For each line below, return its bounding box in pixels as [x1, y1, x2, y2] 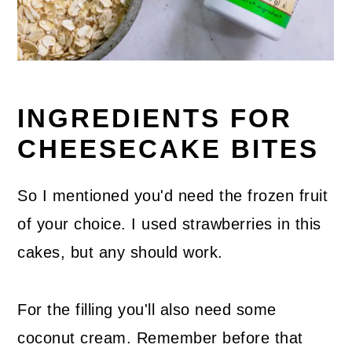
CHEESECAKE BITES [17, 135, 320, 164]
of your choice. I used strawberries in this [17, 215, 321, 233]
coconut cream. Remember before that [17, 329, 303, 347]
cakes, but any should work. [17, 244, 223, 262]
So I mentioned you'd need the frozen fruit [17, 187, 328, 205]
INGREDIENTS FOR [17, 104, 293, 134]
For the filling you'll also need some [17, 301, 277, 319]
